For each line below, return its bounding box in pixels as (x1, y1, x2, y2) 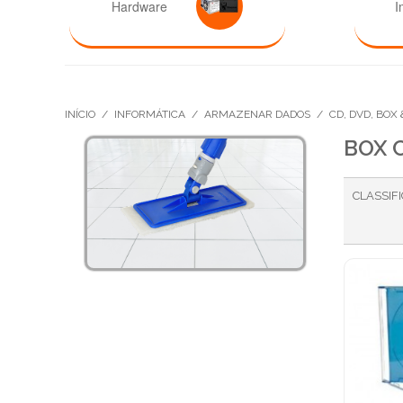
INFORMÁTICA (114, 108, 185, 121)
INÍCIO (65, 108, 95, 121)
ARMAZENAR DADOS (204, 108, 310, 121)
